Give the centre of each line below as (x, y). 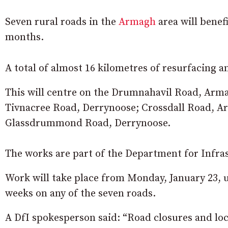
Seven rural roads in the (62, 22)
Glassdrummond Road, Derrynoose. (88, 123)
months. (24, 37)
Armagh (137, 22)
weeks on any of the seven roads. (80, 193)
